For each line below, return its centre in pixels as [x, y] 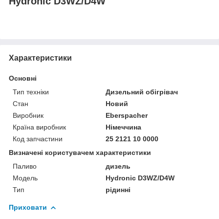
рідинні [118, 189]
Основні [23, 78]
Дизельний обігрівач [142, 92]
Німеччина [124, 127]
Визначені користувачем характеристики [80, 152]
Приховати [28, 207]
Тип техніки [31, 92]
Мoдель [25, 178]
